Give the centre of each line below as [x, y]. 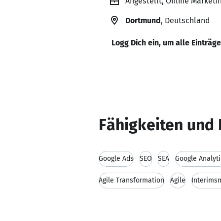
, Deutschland [185, 20]
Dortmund [143, 20]
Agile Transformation [131, 180]
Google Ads [116, 159]
